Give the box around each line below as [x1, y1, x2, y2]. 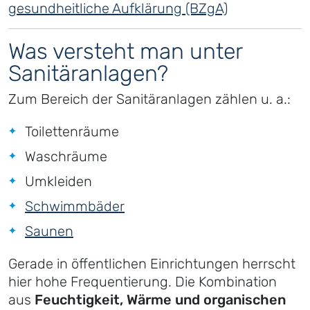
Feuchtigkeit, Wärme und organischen [35, 291, 286, 309]
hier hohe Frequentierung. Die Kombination [8, 273, 277, 291]
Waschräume [25, 148, 107, 165]
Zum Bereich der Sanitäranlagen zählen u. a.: [8, 91, 291, 108]
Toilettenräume [25, 123, 119, 140]
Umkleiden [25, 173, 92, 190]
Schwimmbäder [25, 198, 125, 215]
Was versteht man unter [8, 38, 242, 65]
